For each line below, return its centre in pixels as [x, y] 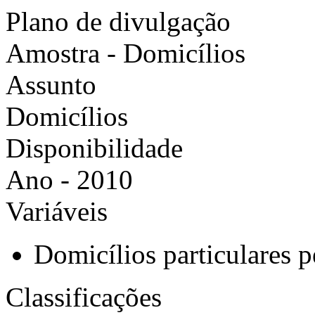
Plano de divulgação [118, 21]
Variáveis [57, 211]
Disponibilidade [94, 148]
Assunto [51, 85]
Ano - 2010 [69, 180]
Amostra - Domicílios [126, 53]
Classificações [84, 297]
